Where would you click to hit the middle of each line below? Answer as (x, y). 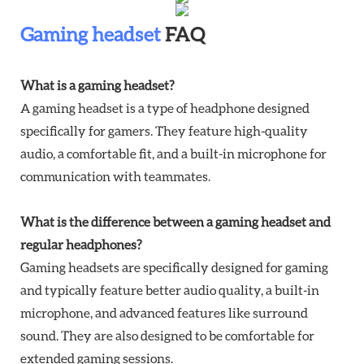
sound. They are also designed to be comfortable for (167, 335)
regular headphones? (81, 244)
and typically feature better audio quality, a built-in (170, 289)
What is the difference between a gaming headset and (175, 221)
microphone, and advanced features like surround (164, 312)
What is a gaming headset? (97, 84)
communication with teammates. (115, 175)
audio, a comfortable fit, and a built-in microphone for (173, 153)
